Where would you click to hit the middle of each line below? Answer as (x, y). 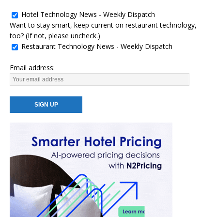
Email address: (32, 68)
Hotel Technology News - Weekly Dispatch (88, 15)
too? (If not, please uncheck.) (55, 36)
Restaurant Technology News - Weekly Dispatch (97, 46)
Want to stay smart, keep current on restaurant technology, (103, 25)
